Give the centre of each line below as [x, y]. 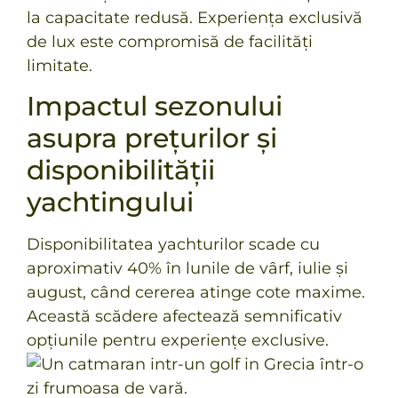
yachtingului [110, 202]
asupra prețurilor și [152, 138]
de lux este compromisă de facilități [170, 41]
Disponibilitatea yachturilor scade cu [173, 244]
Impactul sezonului [155, 106]
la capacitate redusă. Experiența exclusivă [195, 17]
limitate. [60, 65]
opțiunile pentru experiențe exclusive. [178, 340]
